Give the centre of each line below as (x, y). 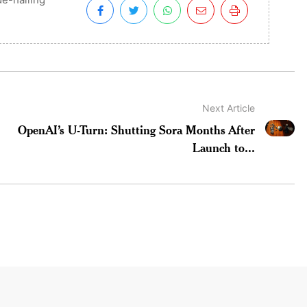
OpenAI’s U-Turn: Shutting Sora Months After (137, 129)
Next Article (229, 108)
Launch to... (224, 147)
